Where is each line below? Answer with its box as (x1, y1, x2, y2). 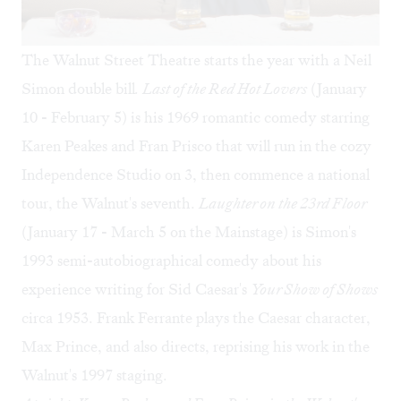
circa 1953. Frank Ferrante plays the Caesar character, (21, 307, 371, 328)
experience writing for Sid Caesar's (21, 278, 251, 299)
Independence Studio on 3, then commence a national (21, 164, 370, 184)
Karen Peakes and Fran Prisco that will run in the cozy (21, 135, 371, 156)
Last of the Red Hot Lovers (142, 78, 307, 98)
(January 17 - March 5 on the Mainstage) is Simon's (21, 221, 356, 242)
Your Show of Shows (251, 278, 378, 299)
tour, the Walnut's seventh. (21, 192, 199, 213)
